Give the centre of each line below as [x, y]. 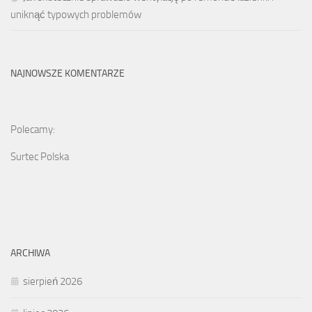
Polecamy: [33, 130]
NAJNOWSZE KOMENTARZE [68, 74]
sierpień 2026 [53, 282]
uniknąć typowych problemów [76, 15]
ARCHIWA [30, 253]
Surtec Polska [40, 157]
